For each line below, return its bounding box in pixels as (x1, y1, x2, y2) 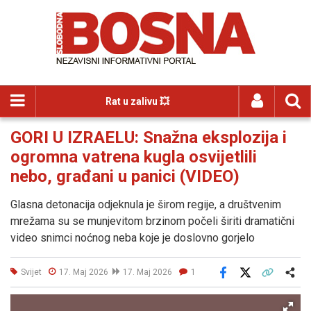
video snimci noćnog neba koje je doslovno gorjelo (10, 231, 255, 244)
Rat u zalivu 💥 (105, 96, 169, 107)
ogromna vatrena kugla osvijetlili (10, 147, 257, 167)
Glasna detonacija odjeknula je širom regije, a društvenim (10, 198, 281, 211)
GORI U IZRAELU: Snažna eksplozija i (10, 128, 287, 147)
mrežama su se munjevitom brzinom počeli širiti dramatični (10, 215, 294, 228)
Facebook (221, 276, 263, 287)
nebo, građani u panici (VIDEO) (10, 167, 239, 186)
